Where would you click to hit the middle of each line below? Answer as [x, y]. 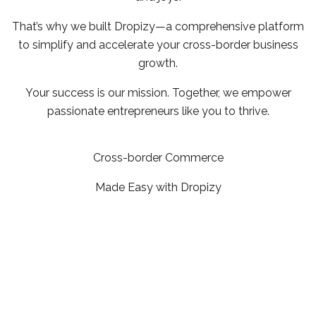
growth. [158, 63]
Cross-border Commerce [158, 157]
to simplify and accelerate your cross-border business [158, 44]
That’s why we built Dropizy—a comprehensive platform [158, 26]
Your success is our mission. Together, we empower [158, 92]
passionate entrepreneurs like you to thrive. [158, 111]
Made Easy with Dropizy [158, 187]
